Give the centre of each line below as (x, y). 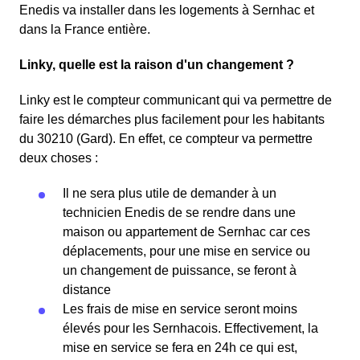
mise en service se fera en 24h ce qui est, (180, 348)
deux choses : (59, 158)
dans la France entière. (85, 30)
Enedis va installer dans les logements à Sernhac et (167, 10)
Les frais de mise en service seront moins (180, 309)
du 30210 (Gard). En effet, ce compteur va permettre (166, 139)
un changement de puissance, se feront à (180, 271)
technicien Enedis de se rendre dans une (179, 213)
